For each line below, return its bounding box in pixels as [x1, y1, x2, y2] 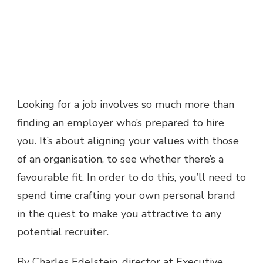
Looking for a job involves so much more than [17, 97, 234, 112]
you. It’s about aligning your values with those [17, 133, 239, 148]
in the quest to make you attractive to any [17, 206, 221, 221]
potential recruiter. [17, 224, 109, 239]
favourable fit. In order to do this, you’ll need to [17, 170, 246, 184]
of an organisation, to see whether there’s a [17, 151, 224, 166]
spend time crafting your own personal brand [17, 188, 235, 203]
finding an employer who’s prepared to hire [17, 115, 224, 130]
